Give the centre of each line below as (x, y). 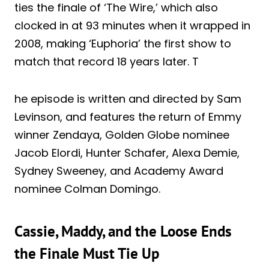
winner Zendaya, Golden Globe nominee (122, 134)
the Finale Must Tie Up (87, 254)
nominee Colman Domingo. (87, 189)
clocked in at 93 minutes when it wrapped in (132, 25)
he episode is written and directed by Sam (128, 98)
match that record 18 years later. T (107, 61)
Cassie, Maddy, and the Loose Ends (123, 231)
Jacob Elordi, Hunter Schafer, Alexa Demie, (127, 153)
